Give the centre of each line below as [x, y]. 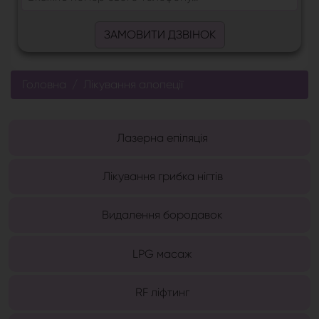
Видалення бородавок [162, 215]
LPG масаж [162, 253]
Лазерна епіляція [162, 137]
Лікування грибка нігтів [162, 176]
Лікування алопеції [133, 85]
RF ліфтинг [162, 292]
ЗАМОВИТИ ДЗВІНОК [159, 35]
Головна [44, 85]
